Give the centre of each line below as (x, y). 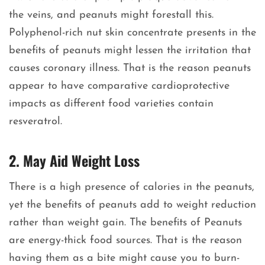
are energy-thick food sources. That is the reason (125, 241)
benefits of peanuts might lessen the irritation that (130, 51)
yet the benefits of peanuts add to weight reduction (132, 205)
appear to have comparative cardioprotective (119, 86)
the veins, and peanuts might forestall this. (111, 15)
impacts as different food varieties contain (111, 104)
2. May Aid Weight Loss (74, 161)
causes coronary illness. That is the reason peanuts (130, 69)
